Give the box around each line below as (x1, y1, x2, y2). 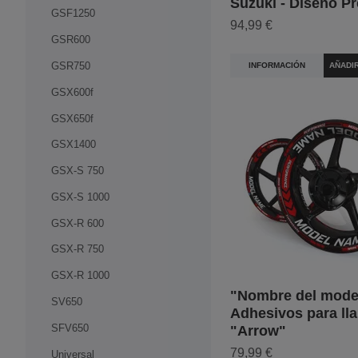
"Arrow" (230, 322, 286, 339)
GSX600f (51, 86, 93, 98)
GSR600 (51, 34, 90, 46)
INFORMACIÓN (248, 61, 305, 70)
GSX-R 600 (51, 217, 104, 229)
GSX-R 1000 (51, 269, 109, 282)
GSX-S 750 (51, 165, 104, 177)
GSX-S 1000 (51, 190, 109, 203)
